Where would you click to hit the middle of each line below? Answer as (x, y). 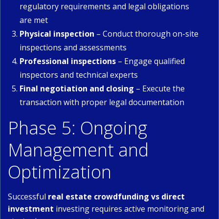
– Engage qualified (150, 61)
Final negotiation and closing (77, 88)
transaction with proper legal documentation (102, 102)
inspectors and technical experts (79, 75)
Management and (78, 150)
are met (34, 20)
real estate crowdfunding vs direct (116, 197)
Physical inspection (57, 34)
